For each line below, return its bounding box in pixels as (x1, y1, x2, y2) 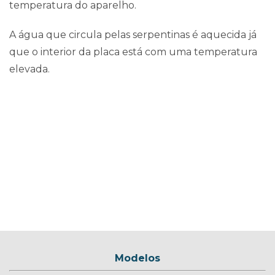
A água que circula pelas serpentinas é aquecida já (9, 29, 257, 41)
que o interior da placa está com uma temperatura (9, 46, 257, 58)
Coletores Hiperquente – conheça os (13, 145, 262, 162)
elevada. (9, 63, 50, 75)
